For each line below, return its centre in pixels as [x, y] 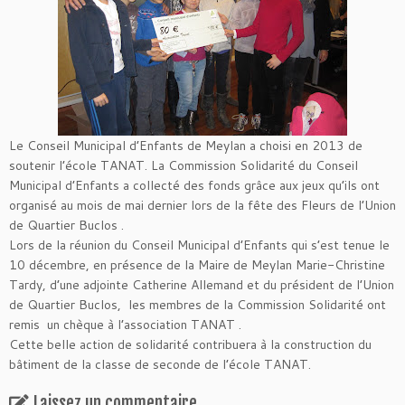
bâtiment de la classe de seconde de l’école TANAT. [160, 364]
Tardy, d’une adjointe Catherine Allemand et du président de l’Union [202, 285]
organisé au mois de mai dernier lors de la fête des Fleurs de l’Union [202, 205]
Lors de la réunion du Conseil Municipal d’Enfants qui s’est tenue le [199, 245]
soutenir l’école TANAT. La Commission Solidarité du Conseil [184, 165]
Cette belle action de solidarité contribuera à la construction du [190, 344]
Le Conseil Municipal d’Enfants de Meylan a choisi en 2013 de [186, 146]
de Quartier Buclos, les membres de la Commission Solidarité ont [198, 305]
